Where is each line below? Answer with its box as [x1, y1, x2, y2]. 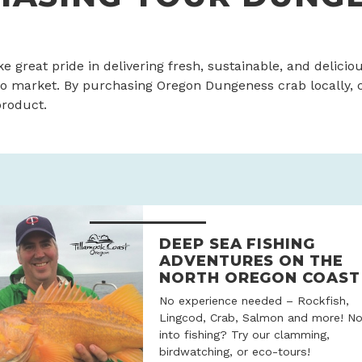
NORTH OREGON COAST [159, 267, 360, 287]
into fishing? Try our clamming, [159, 327, 330, 341]
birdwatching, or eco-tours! [159, 344, 311, 358]
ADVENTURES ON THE [159, 250, 343, 270]
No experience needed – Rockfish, [159, 293, 350, 307]
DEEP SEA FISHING [159, 234, 315, 253]
